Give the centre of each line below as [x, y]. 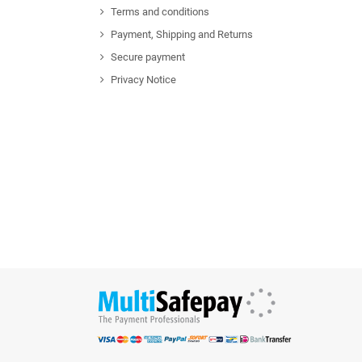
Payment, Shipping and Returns [181, 35]
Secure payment [147, 57]
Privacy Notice [143, 80]
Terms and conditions [160, 12]
